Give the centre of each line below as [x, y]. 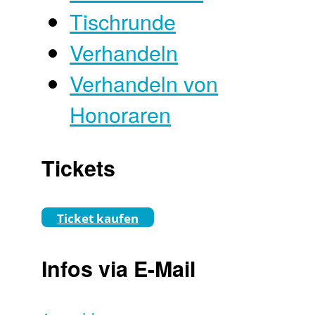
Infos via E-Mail [119, 269]
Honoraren [121, 114]
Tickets [79, 167]
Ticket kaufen [98, 219]
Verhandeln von [144, 83]
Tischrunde [123, 21]
